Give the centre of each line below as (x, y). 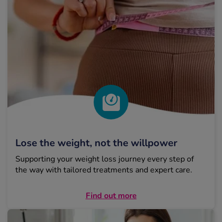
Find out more (111, 196)
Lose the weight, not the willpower (96, 143)
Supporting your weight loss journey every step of (105, 159)
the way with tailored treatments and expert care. (104, 170)
